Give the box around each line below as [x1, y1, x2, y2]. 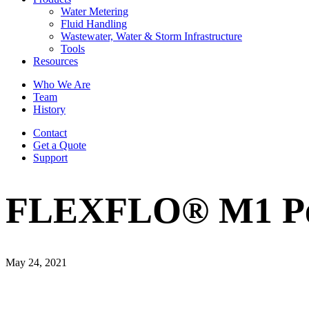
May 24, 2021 [6, 256, 67, 268]
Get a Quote [33, 139, 86, 151]
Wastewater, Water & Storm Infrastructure [61, 30, 242, 42]
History [33, 103, 66, 115]
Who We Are [33, 78, 90, 90]
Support [33, 151, 68, 163]
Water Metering [61, 5, 128, 17]
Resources [33, 54, 78, 67]
